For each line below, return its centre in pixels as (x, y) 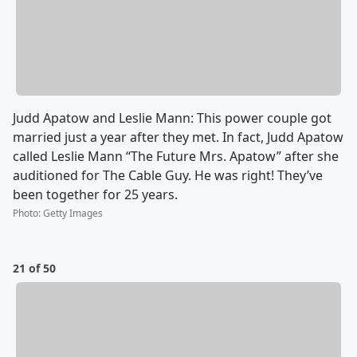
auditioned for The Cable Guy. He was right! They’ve (168, 175)
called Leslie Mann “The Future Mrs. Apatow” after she (176, 156)
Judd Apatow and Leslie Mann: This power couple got (172, 118)
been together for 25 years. (95, 194)
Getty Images (73, 213)
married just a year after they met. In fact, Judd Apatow (178, 137)
